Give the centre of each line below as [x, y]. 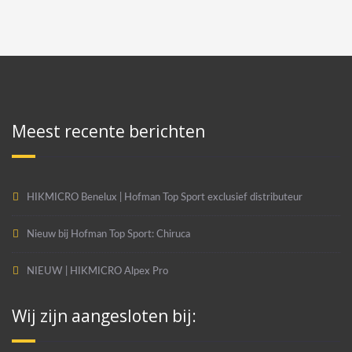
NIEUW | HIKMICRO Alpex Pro [97, 271]
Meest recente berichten [108, 131]
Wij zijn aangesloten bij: [104, 315]
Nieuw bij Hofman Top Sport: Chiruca [108, 234]
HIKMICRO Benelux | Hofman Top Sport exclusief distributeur [165, 197]
